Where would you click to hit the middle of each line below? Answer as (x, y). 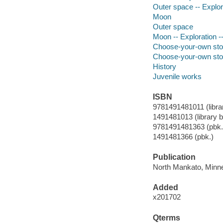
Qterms (166, 218)
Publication (174, 157)
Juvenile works (177, 76)
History (164, 66)
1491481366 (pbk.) (183, 136)
